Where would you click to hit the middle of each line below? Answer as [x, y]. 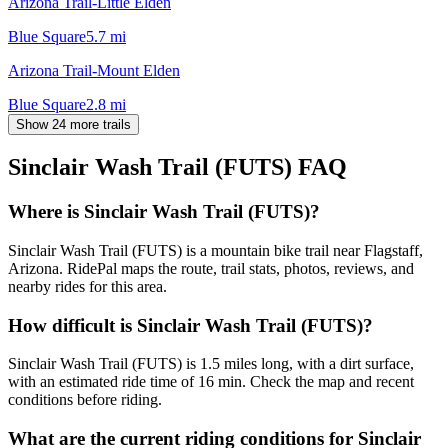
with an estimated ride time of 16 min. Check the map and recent [211, 382]
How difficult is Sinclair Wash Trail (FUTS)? [190, 325]
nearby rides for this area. [87, 287]
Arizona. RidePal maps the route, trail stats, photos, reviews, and [211, 269]
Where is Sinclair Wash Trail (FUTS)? [164, 212]
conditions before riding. [85, 400]
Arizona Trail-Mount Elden [94, 70]
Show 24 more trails [73, 124]
